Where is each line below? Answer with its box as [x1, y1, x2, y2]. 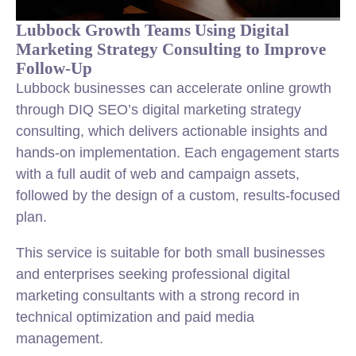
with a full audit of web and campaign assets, [16, 166, 300, 182]
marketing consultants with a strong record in [16, 288, 300, 304]
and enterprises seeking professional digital [16, 266, 290, 282]
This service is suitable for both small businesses [16, 245, 325, 261]
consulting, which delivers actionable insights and [16, 123, 327, 139]
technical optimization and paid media [16, 309, 254, 325]
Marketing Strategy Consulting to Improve [16, 40, 326, 58]
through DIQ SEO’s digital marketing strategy [16, 102, 301, 118]
